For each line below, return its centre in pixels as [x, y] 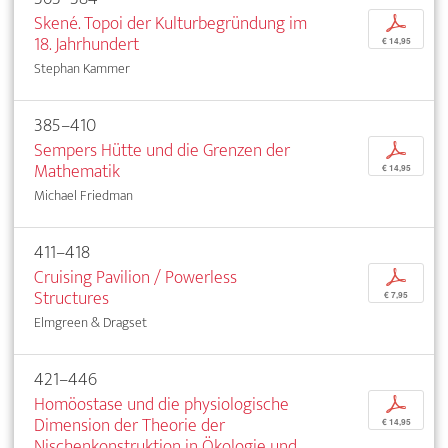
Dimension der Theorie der [129, 426]
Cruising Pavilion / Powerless [135, 278]
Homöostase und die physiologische [161, 405]
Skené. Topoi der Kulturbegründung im [170, 24]
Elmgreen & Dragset [90, 323]
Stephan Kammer [82, 69]
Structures [71, 299]
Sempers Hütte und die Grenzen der [162, 151]
